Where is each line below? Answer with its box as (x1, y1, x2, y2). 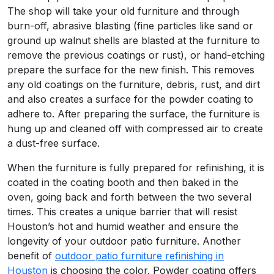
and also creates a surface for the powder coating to (7, 93, 253, 106)
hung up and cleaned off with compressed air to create (7, 122, 263, 135)
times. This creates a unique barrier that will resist (7, 206, 237, 218)
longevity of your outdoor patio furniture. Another (7, 235, 241, 248)
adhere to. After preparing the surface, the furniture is (7, 108, 260, 120)
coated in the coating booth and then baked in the (7, 176, 239, 189)
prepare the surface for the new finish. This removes (7, 64, 254, 76)
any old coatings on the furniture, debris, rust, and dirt (7, 78, 260, 91)
